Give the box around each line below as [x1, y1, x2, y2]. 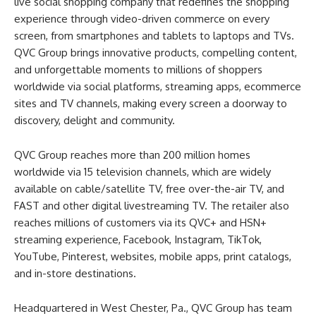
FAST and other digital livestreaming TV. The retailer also [14, 199, 289, 213]
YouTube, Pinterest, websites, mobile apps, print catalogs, [14, 250, 291, 264]
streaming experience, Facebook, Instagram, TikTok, [14, 233, 262, 247]
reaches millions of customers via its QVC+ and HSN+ [14, 216, 267, 230]
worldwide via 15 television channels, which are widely [14, 165, 271, 179]
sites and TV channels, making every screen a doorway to [14, 97, 287, 111]
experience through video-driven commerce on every [14, 12, 269, 26]
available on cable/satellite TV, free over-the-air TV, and [14, 182, 284, 196]
